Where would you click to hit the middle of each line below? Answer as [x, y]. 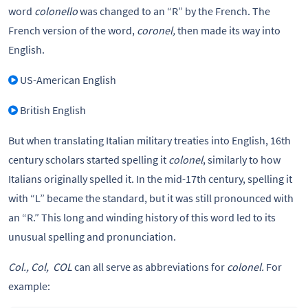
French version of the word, [71, 30]
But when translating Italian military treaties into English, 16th [150, 140]
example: [29, 286]
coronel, [156, 30]
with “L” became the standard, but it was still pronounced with [151, 198]
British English [53, 110]
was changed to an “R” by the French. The [174, 11]
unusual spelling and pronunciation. [92, 236]
